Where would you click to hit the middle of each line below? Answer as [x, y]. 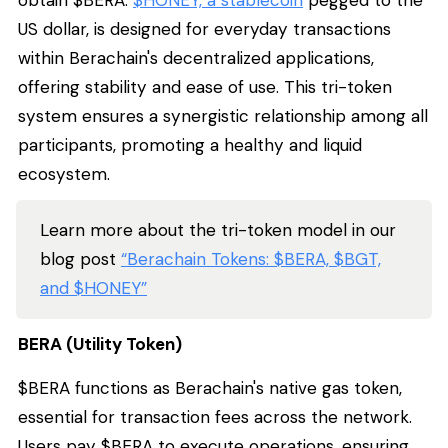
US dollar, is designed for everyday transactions [204, 28]
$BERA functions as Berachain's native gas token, [210, 387]
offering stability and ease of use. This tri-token [205, 86]
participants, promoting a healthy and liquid [190, 144]
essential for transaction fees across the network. [215, 416]
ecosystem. [64, 173]
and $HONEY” [93, 287]
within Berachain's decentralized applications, [196, 57]
